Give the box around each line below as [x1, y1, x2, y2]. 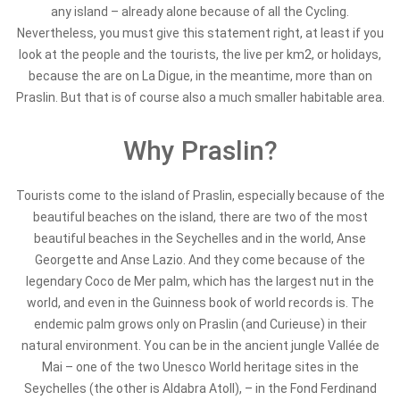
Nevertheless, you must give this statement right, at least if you [16, 26, 384, 40]
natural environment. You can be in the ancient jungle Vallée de [21, 338, 379, 353]
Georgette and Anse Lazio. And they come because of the [35, 253, 365, 267]
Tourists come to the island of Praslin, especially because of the [15, 188, 385, 203]
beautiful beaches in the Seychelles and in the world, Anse [34, 231, 366, 246]
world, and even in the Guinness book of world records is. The [26, 296, 374, 310]
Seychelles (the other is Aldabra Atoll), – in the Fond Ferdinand [23, 381, 377, 396]
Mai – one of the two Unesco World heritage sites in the [41, 360, 359, 374]
